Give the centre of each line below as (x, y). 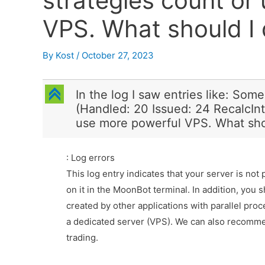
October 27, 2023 (118, 55)
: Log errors (91, 158)
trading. (82, 237)
